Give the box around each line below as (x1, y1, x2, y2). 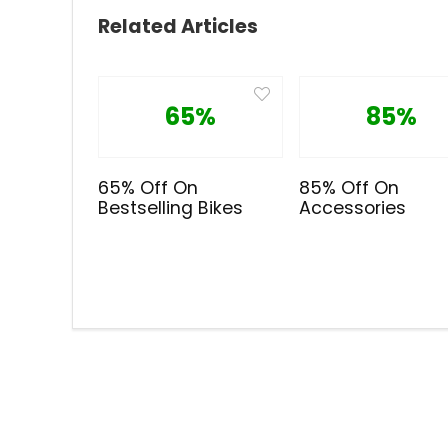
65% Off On (98, 176, 199, 201)
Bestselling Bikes (98, 196, 244, 221)
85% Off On (299, 176, 400, 201)
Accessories (299, 196, 407, 221)
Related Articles (98, 13, 258, 41)
